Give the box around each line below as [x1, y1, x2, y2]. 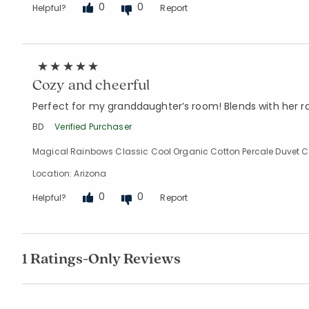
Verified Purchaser [54, 121, 132, 132]
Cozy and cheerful [32, 74, 150, 94]
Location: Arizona [32, 168, 107, 179]
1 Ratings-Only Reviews [22, 248, 181, 268]
